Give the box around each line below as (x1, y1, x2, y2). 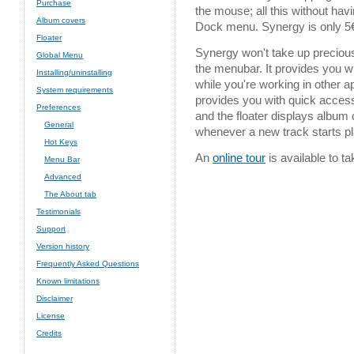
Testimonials (36, 207, 81, 216)
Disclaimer (36, 294, 73, 303)
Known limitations (36, 277, 100, 285)
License (36, 311, 65, 320)
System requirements (36, 85, 113, 94)
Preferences (36, 103, 81, 111)
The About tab (44, 190, 96, 198)
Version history (36, 242, 89, 250)
